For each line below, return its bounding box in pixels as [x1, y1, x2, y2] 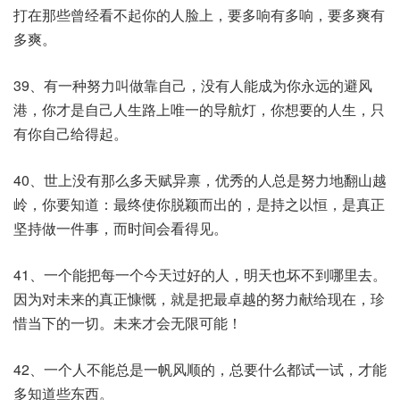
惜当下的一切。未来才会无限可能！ [13, 312, 242, 333]
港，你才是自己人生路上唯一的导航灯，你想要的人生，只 [13, 99, 385, 120]
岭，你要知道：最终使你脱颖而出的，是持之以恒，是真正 [13, 194, 385, 214]
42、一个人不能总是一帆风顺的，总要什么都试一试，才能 [13, 359, 387, 379]
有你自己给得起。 [13, 123, 128, 144]
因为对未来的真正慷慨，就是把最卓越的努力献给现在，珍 [13, 288, 385, 309]
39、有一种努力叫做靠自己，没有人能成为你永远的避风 [13, 75, 372, 96]
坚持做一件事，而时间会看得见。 [13, 218, 228, 238]
